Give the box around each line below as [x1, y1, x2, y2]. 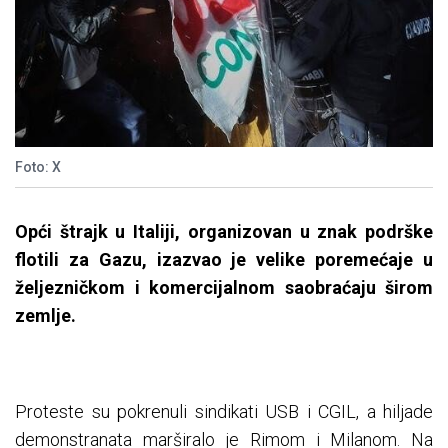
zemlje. [15, 305, 76, 327]
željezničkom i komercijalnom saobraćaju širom [15, 277, 433, 299]
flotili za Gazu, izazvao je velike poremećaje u [15, 249, 433, 271]
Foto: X [15, 159, 61, 176]
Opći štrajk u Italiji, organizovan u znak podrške [15, 221, 433, 243]
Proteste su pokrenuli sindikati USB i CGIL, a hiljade [15, 401, 433, 423]
